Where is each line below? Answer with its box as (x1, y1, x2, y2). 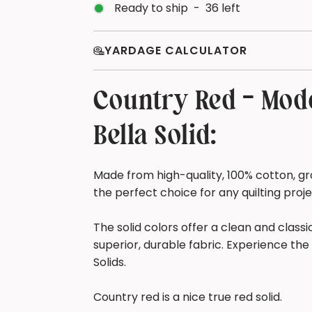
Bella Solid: (93, 123, 218, 151)
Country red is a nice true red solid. (93, 289, 283, 306)
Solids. (93, 254, 127, 271)
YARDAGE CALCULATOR (104, 42, 248, 59)
